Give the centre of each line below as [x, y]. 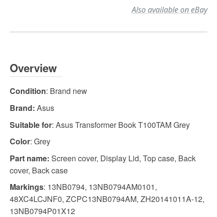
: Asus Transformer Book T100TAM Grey [121, 124]
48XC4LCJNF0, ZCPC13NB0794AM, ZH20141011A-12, [107, 199]
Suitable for [31, 124]
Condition [28, 91]
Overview [33, 68]
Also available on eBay [170, 10]
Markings [27, 187]
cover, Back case [39, 170]
